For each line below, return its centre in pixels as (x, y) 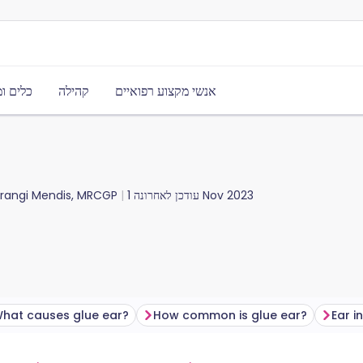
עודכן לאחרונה (165, 195)
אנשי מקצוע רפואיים (166, 91)
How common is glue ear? (230, 315)
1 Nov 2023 (226, 195)
